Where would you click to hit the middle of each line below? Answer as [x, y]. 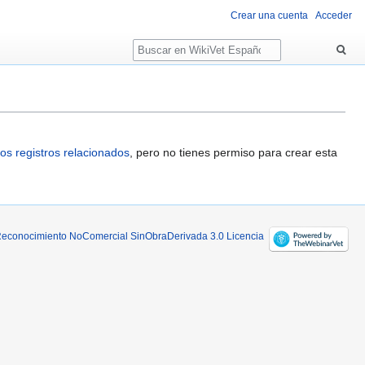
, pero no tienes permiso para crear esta [233, 152]
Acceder [334, 15]
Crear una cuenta [269, 15]
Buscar [160, 41]
